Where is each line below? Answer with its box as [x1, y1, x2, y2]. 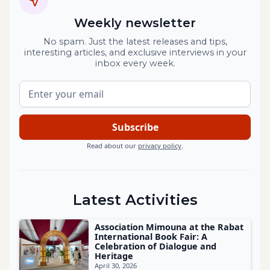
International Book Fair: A [95, 231, 208, 243]
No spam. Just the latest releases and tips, [43, 36, 227, 48]
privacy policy [138, 141, 181, 151]
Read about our [87, 141, 138, 151]
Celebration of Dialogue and [95, 240, 217, 253]
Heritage [95, 250, 134, 262]
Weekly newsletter [74, 16, 196, 31]
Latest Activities [72, 191, 198, 209]
